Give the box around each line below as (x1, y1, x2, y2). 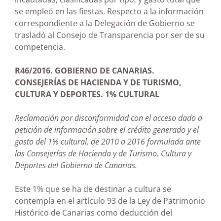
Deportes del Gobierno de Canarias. (15, 160, 137, 171)
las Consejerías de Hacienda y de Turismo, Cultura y (15, 148, 191, 159)
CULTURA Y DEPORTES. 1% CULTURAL (15, 89, 159, 100)
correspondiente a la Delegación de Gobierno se (15, 18, 195, 29)
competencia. (15, 41, 65, 53)
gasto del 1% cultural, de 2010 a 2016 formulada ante (15, 136, 201, 147)
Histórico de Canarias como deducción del (15, 207, 172, 219)
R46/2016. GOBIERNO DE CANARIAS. (15, 65, 154, 76)
